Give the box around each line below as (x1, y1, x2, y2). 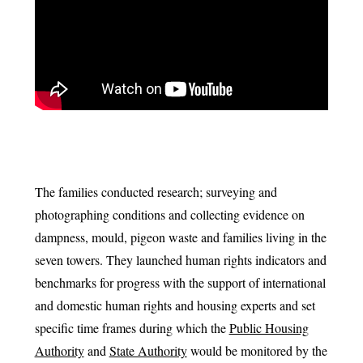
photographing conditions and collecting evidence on (34, 206, 305, 223)
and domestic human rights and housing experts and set (34, 297, 315, 314)
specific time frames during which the (34, 319, 229, 336)
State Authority (109, 342, 187, 359)
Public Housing (228, 319, 309, 336)
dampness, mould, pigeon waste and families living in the (34, 228, 327, 246)
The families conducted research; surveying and (34, 183, 277, 200)
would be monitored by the (186, 342, 327, 359)
